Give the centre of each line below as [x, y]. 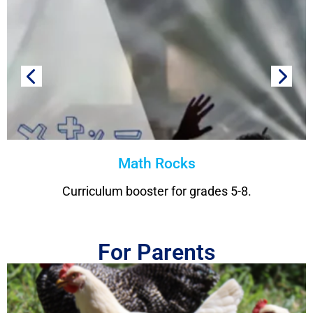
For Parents [156, 253]
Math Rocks [156, 164]
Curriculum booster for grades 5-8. [156, 191]
